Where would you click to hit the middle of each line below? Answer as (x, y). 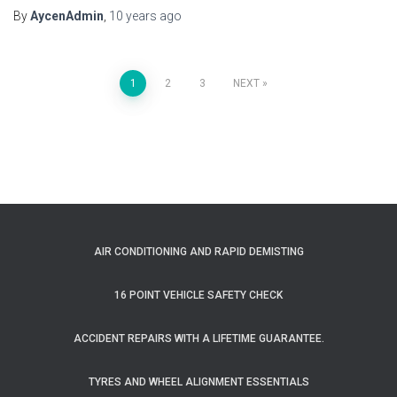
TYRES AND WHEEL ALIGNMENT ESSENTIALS (198, 382)
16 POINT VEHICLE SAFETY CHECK (198, 296)
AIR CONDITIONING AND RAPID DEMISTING (198, 252)
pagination (75, 129)
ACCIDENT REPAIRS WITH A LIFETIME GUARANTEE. (198, 339)
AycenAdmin (67, 16)
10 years (133, 16)
